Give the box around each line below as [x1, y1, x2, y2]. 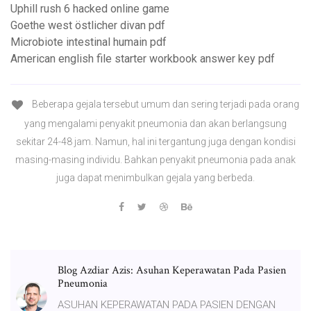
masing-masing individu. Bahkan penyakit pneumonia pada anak [15, 153, 296, 165]
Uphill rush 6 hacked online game [10, 2, 169, 16]
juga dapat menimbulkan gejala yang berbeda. [56, 171, 255, 183]
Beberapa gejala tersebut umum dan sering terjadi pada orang [30, 99, 299, 110]
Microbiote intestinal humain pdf [10, 35, 167, 49]
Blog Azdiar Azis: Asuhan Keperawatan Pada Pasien [58, 262, 286, 278]
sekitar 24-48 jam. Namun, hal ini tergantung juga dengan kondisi [15, 135, 296, 147]
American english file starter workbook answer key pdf [10, 52, 275, 66]
